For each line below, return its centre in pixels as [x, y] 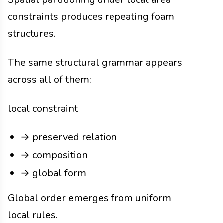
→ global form [53, 173]
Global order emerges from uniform [90, 198]
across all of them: [50, 80]
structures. [32, 34]
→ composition [54, 155]
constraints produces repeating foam [91, 17]
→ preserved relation [69, 137]
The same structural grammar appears [95, 63]
